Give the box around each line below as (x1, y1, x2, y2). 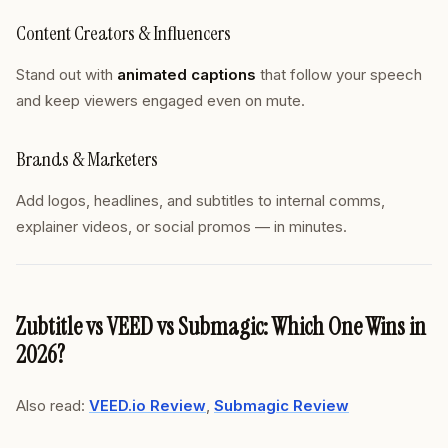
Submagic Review (214, 396, 349, 415)
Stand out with (16, 65, 117, 84)
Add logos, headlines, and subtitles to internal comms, (16, 191, 385, 210)
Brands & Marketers (16, 146, 158, 172)
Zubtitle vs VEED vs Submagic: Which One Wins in (16, 311, 426, 342)
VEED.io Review (89, 396, 206, 415)
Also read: (16, 396, 89, 415)
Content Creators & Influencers (16, 20, 231, 46)
